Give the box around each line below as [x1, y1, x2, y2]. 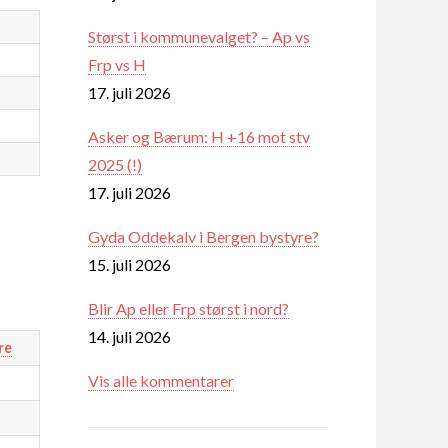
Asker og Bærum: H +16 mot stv [88, 126, 310, 146]
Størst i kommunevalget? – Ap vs [88, 26, 310, 46]
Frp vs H [88, 54, 146, 74]
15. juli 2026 [88, 254, 171, 274]
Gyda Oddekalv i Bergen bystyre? [88, 226, 319, 246]
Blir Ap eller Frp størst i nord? [88, 298, 289, 318]
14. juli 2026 [88, 326, 171, 346]
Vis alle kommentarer [88, 370, 234, 390]
